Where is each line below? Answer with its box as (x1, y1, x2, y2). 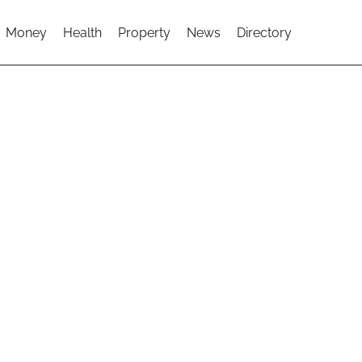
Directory (237, 24, 292, 40)
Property (118, 24, 170, 40)
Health (63, 24, 102, 40)
